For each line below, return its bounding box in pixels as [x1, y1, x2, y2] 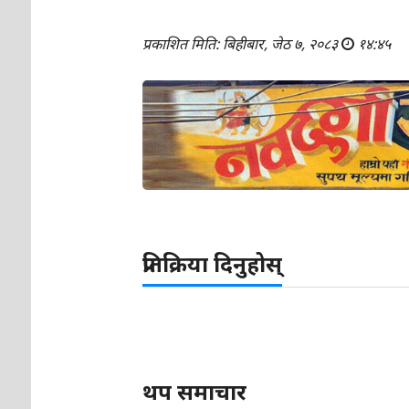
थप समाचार [142, 376, 247, 407]
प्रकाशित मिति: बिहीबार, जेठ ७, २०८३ [142, 33, 342, 54]
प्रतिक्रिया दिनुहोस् [142, 248, 283, 279]
